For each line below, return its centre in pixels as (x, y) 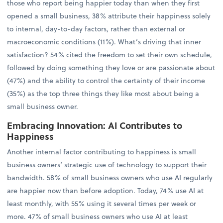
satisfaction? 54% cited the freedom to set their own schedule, (110, 54)
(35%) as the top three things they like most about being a (103, 93)
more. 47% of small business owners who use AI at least (98, 217)
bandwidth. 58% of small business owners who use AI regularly (110, 178)
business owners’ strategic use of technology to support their (107, 165)
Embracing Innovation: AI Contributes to (95, 125)
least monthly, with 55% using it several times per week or (102, 204)
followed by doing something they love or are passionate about (111, 67)
